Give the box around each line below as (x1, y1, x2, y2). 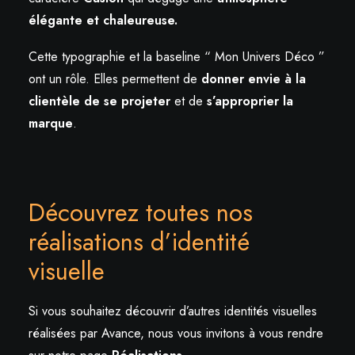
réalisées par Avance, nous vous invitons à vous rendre (29, 324, 323, 343)
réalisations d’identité (29, 224, 250, 261)
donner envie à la (201, 70, 306, 89)
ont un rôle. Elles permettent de (29, 70, 201, 89)
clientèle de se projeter (29, 92, 170, 111)
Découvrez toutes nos (29, 195, 253, 231)
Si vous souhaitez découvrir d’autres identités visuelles (29, 302, 317, 321)
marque (29, 114, 73, 133)
